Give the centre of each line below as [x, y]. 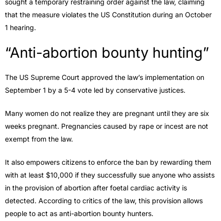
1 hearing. [20, 28]
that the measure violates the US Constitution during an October [108, 15]
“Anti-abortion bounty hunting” [107, 53]
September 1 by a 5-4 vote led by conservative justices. [95, 90]
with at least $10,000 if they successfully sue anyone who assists [110, 175]
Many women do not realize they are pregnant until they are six [107, 113]
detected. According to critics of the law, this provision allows [104, 201]
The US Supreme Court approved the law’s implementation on [105, 77]
